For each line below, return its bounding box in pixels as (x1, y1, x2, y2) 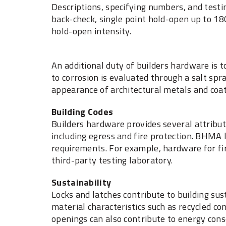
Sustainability (51, 176, 111, 190)
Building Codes (51, 105, 114, 119)
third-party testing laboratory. (51, 153, 173, 167)
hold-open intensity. (51, 24, 132, 38)
